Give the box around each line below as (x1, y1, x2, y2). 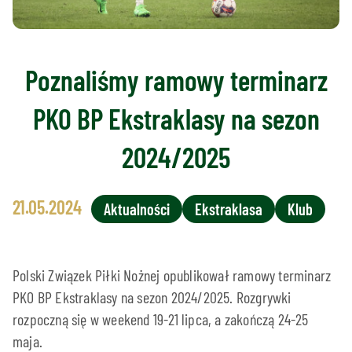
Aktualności (104, 200, 170, 219)
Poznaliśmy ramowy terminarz (24, 63, 328, 97)
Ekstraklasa (195, 200, 262, 219)
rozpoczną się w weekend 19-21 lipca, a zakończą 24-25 (13, 310, 309, 329)
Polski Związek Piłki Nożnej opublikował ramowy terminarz (13, 266, 332, 285)
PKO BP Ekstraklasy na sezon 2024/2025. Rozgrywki (13, 288, 291, 307)
